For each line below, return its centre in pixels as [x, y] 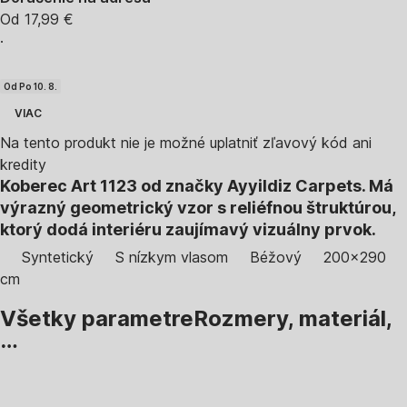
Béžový [276, 257]
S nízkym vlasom [172, 257]
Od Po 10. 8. [30, 86]
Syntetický [58, 257]
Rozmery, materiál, [293, 318]
